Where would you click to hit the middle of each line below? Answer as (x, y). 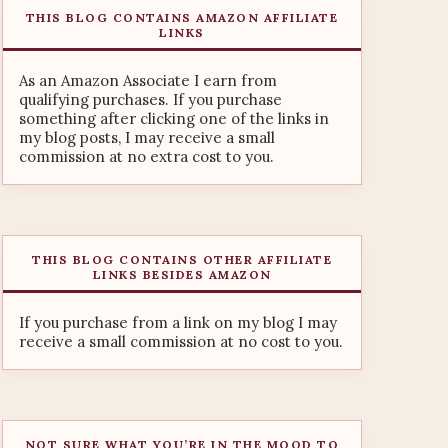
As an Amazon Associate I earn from (148, 80)
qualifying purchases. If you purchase (150, 99)
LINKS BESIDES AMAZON (182, 274)
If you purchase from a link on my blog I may (178, 322)
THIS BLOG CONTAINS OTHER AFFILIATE (182, 259)
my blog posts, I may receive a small (147, 137)
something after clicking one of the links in (174, 118)
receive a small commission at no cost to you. (181, 341)
